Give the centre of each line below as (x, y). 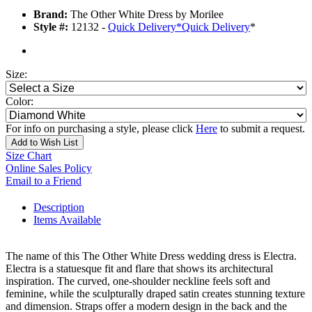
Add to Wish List (45, 143)
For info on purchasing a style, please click (101, 129)
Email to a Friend (44, 181)
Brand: (50, 15)
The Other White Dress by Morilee (146, 15)
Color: (19, 102)
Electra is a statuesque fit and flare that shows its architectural (139, 269)
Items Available (67, 220)
